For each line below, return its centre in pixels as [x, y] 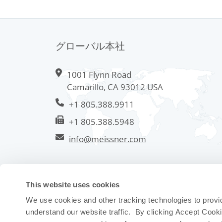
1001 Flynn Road [99, 75]
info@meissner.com [108, 139]
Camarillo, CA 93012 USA [115, 87]
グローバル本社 [90, 46]
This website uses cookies [73, 184]
